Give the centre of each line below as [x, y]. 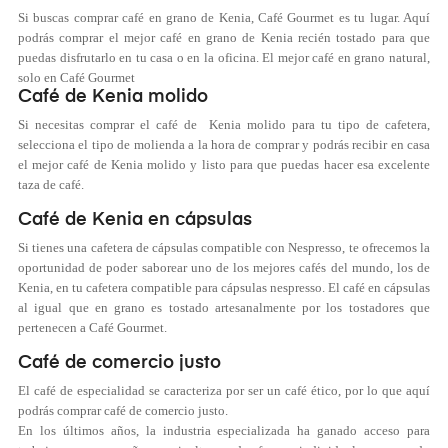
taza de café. [51, 185]
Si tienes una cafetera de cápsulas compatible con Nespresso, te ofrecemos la [224, 248]
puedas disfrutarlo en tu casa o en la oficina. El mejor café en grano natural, [224, 58]
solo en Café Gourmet [76, 78]
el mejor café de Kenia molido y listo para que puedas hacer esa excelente [224, 165]
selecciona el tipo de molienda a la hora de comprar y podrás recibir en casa [224, 145]
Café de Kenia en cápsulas [137, 220]
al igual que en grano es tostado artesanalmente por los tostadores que [224, 308]
